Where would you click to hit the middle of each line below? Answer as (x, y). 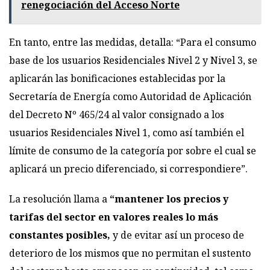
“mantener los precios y (168, 199)
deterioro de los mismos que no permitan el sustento (130, 253)
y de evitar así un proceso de (178, 235)
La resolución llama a (58, 199)
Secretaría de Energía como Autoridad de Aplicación (130, 97)
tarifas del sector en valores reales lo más (114, 217)
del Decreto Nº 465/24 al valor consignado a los (117, 115)
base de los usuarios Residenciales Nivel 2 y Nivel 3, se (133, 61)
